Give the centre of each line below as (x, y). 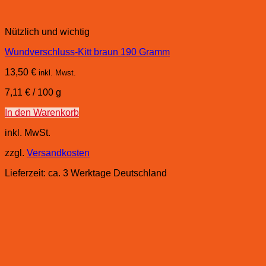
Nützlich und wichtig (47, 32)
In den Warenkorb (42, 113)
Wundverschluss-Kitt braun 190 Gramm (87, 52)
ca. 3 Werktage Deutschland (107, 173)
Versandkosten (58, 153)
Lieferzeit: (26, 173)
